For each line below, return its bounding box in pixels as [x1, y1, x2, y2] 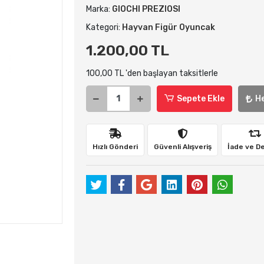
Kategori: [85, 22, 122, 32]
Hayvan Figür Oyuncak [121, 22, 215, 32]
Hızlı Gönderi [92, 142, 138, 151]
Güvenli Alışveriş [153, 142, 212, 151]
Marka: [85, 4, 112, 14]
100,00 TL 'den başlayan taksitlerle [85, 68, 218, 78]
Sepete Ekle [176, 94, 225, 104]
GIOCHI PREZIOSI [111, 4, 180, 14]
